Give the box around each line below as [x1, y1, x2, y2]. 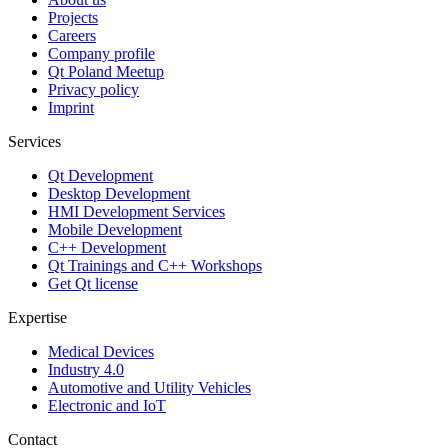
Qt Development [48, 166, 153, 184]
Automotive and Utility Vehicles [48, 378, 251, 396]
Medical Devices [48, 342, 154, 360]
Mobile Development [48, 220, 182, 238]
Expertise [8, 308, 67, 326]
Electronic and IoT [48, 396, 166, 414]
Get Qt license [48, 274, 138, 292]
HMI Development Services [48, 202, 225, 220]
